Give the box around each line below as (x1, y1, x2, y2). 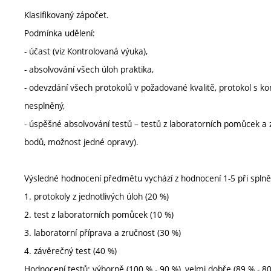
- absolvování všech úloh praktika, (24, 64, 154, 75)
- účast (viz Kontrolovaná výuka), (24, 45, 148, 57)
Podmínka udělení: (24, 27, 95, 39)
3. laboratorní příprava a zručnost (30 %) (24, 227, 181, 238)
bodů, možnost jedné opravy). (24, 136, 139, 148)
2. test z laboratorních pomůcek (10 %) (24, 209, 174, 220)
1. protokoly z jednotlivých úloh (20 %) (24, 191, 169, 202)
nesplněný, (24, 100, 65, 111)
